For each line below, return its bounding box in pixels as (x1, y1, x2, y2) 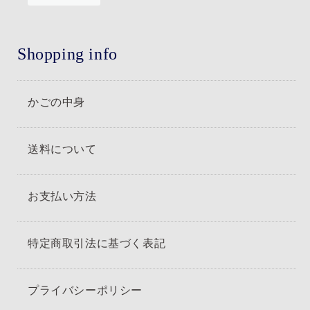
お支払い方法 (28, 189, 97, 202)
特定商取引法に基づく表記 (28, 236, 166, 249)
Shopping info (17, 44, 118, 63)
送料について (28, 142, 97, 155)
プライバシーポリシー (28, 283, 143, 296)
